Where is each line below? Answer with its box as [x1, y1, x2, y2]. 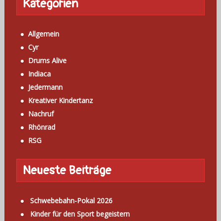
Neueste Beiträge [22, 163, 111, 178]
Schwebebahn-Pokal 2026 [30, 196, 112, 206]
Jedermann [28, 82, 63, 92]
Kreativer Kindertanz [28, 96, 93, 106]
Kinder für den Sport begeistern [30, 209, 130, 219]
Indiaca [28, 69, 51, 79]
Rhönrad [28, 122, 55, 132]
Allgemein [28, 29, 59, 39]
